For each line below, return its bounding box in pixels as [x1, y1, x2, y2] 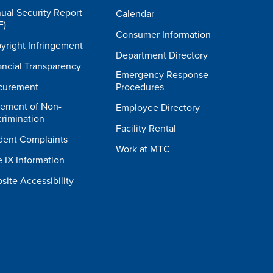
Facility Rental [116, 122, 177, 135]
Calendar [116, 8, 155, 20]
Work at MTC [116, 143, 171, 155]
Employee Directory [116, 102, 200, 114]
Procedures [116, 81, 165, 93]
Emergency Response [116, 69, 209, 81]
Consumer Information [116, 29, 211, 41]
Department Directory [116, 49, 208, 62]
